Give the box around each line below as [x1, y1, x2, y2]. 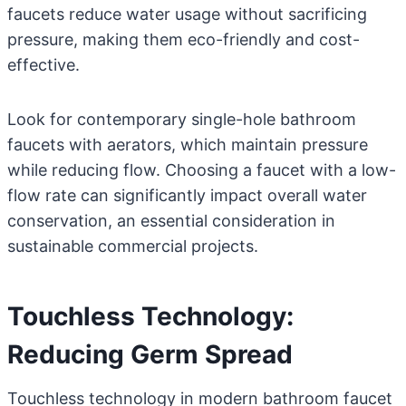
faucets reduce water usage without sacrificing [7, 5, 367, 24]
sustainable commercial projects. [7, 237, 258, 256]
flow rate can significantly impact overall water [7, 186, 367, 205]
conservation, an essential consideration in [7, 211, 335, 230]
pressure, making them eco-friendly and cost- [7, 30, 360, 49]
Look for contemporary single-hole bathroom [7, 110, 356, 129]
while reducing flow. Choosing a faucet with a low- [7, 160, 396, 179]
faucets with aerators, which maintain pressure [7, 135, 368, 154]
